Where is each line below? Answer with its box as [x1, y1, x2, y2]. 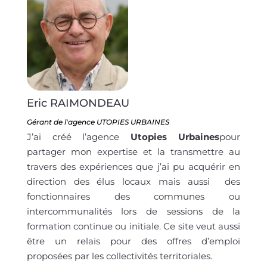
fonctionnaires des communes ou [26, 190, 241, 202]
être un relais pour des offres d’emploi [26, 235, 241, 247]
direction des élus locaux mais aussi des [26, 175, 241, 187]
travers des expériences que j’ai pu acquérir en [26, 160, 241, 172]
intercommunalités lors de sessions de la [26, 205, 241, 217]
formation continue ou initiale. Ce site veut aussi [26, 220, 241, 232]
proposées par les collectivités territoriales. [26, 250, 212, 262]
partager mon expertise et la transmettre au [26, 145, 241, 157]
